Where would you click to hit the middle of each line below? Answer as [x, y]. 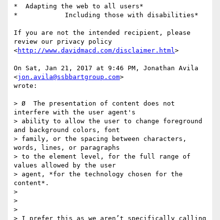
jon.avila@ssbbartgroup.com [69, 77]
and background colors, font [67, 130]
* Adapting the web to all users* [79, 6]
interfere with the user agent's [75, 112]
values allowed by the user [65, 165]
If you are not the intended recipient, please [102, 33]
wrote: [26, 86]
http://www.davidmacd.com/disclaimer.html [96, 51]
